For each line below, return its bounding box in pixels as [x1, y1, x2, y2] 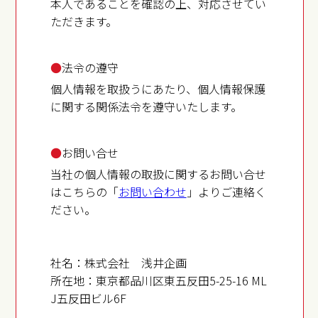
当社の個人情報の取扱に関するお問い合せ [50, 165, 266, 183]
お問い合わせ [118, 183, 187, 201]
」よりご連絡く [186, 183, 266, 201]
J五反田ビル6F [50, 290, 126, 307]
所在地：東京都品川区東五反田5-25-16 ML [50, 272, 267, 290]
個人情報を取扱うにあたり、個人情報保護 [50, 80, 265, 98]
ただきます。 [50, 13, 117, 31]
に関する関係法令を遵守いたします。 [50, 98, 242, 116]
